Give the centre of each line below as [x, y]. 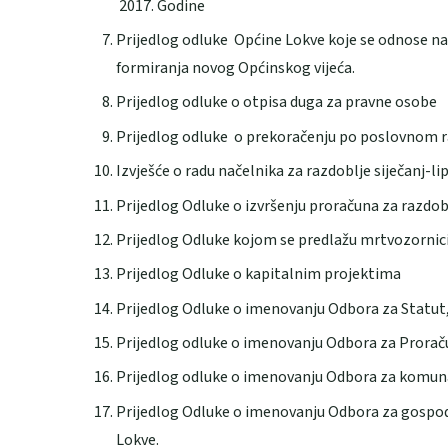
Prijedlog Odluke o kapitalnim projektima [258, 274]
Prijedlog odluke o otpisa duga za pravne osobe [276, 102]
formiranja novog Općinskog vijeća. [235, 67]
